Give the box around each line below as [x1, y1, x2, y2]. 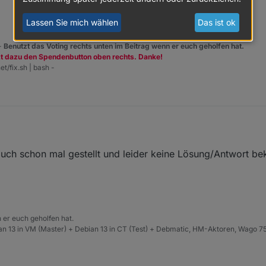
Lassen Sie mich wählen [26, 17, 118, 28]
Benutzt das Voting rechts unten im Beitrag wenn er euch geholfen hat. [4, 41, 244, 50]
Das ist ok [198, 17, 236, 28]
